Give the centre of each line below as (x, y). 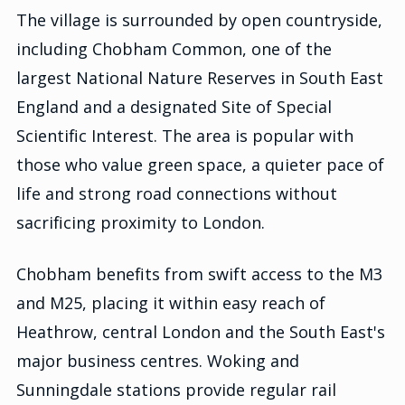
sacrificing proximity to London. (141, 223)
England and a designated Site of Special (174, 107)
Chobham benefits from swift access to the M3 (199, 274)
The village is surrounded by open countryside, (199, 20)
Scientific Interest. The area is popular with (185, 136)
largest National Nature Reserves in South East (200, 78)
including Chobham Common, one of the (174, 49)
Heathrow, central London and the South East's (201, 332)
